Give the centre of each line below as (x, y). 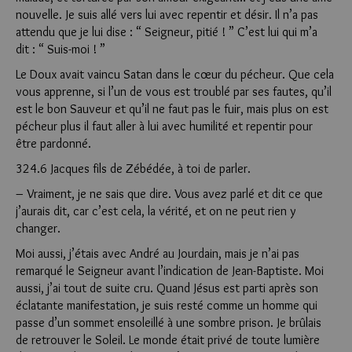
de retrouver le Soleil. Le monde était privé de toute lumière (168, 340)
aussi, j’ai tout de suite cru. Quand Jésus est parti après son (167, 288)
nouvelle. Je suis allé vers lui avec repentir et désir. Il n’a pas (167, 15)
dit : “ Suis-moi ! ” (60, 49)
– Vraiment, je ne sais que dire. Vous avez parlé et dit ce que (169, 194)
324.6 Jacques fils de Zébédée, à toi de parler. (133, 169)
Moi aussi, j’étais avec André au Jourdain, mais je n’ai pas (158, 253)
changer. (38, 228)
